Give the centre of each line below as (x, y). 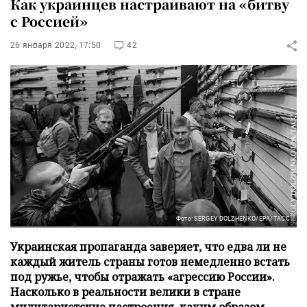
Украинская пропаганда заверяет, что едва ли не (148, 246)
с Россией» (49, 21)
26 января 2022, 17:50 (56, 45)
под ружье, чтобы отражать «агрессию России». (143, 277)
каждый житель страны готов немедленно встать (150, 261)
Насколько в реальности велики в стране (125, 292)
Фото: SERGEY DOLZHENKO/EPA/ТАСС (233, 218)
